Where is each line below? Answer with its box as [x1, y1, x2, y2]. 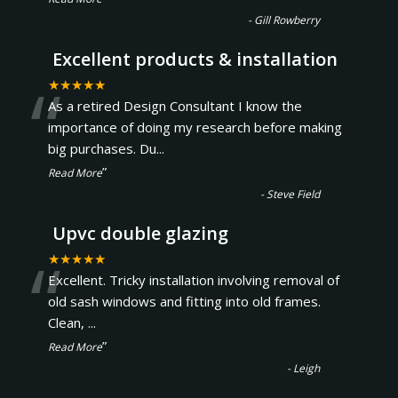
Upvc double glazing [52, 221, 228, 245]
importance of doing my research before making [47, 118, 342, 136]
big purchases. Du [47, 139, 156, 157]
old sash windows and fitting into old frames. [47, 292, 321, 310]
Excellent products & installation [52, 47, 338, 71]
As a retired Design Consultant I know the [47, 97, 302, 115]
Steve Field [267, 187, 321, 202]
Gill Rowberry [254, 12, 321, 28]
